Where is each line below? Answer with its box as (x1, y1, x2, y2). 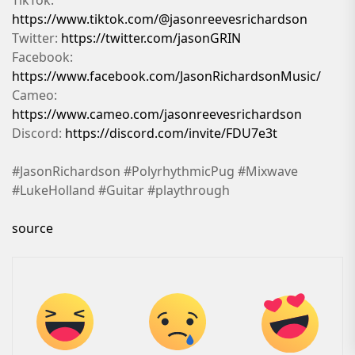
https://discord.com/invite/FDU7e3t (65, 124, 277, 142)
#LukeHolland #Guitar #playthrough (12, 181, 230, 199)
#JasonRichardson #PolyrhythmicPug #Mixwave (12, 162, 298, 180)
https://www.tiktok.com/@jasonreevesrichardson (12, 10, 307, 28)
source (12, 219, 53, 237)
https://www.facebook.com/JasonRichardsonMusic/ (12, 67, 321, 85)
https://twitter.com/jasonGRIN (61, 29, 241, 47)
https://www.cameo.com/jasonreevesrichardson (12, 105, 302, 123)
